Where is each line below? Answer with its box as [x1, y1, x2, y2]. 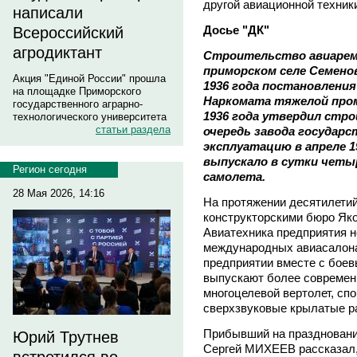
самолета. [203, 169, 265, 183]
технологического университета [13, 111, 167, 123]
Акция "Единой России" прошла [13, 73, 166, 84]
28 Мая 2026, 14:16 [13, 187, 104, 199]
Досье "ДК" [203, 22, 269, 37]
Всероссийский [13, 24, 124, 41]
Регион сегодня [13, 163, 87, 175]
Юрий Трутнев [13, 328, 119, 346]
